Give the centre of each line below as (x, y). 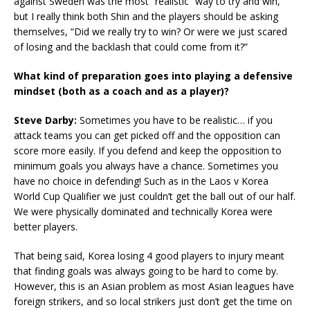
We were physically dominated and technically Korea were (143, 212)
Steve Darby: (47, 120)
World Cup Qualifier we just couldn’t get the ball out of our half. (155, 197)
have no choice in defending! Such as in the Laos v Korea (141, 181)
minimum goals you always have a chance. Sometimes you (146, 166)
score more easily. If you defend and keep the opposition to (148, 151)
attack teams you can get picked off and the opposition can (147, 136)
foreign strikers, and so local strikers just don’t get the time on (153, 302)
